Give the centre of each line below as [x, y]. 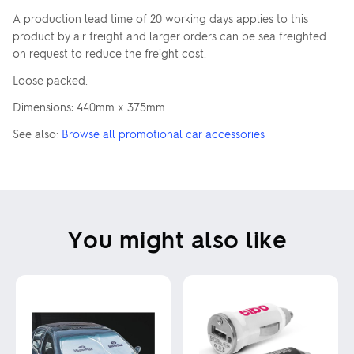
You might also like [177, 238]
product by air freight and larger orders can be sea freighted [169, 36]
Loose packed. [50, 80]
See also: [37, 134]
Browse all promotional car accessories [163, 134]
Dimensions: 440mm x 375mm [89, 107]
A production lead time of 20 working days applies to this [160, 18]
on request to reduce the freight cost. [109, 53]
